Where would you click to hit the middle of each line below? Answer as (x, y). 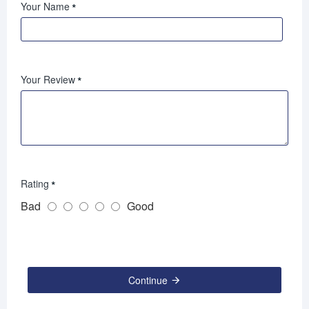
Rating (35, 184)
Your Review (48, 80)
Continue (148, 280)
